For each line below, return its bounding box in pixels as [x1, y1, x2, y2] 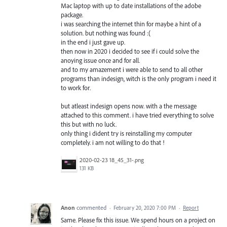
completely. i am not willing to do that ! [61, 138, 164, 147]
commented [77, 204, 108, 212]
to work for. [61, 83, 91, 92]
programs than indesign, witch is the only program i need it [61, 74, 216, 83]
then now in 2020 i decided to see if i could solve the [61, 47, 199, 55]
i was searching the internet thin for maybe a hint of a [61, 19, 201, 28]
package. [61, 10, 83, 19]
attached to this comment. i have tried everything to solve [61, 111, 214, 120]
